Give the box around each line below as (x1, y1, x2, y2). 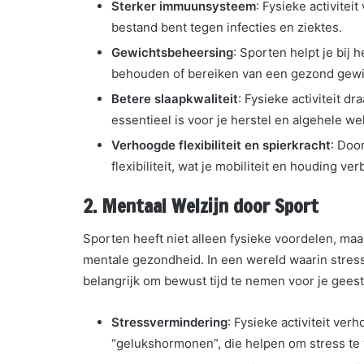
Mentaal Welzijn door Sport (102, 192, 318, 219)
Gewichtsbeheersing (111, 44, 233, 60)
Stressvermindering (111, 314, 227, 331)
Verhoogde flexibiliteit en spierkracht (111, 136, 331, 153)
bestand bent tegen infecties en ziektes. (111, 19, 342, 35)
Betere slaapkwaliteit (111, 90, 238, 106)
